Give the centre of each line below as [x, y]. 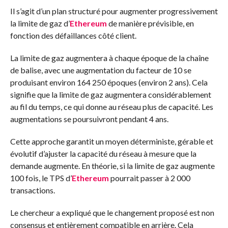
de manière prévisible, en [150, 23]
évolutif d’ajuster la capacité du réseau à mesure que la [103, 153]
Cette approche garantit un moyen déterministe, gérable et [111, 141]
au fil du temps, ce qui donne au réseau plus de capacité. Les [111, 106]
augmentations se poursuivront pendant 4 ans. [89, 119]
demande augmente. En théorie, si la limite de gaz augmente [112, 165]
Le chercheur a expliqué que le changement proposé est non [112, 212]
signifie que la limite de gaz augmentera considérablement [110, 94]
